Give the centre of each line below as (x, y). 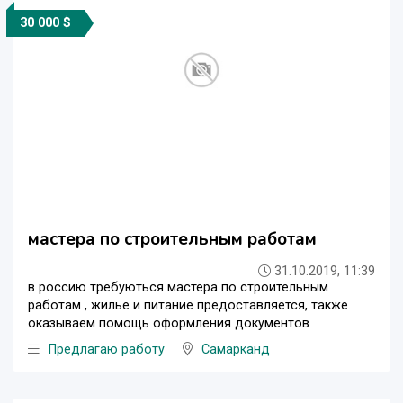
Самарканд (236, 349)
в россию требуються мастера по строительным (178, 287)
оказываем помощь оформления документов (169, 323)
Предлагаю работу (107, 349)
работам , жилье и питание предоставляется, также (188, 305)
